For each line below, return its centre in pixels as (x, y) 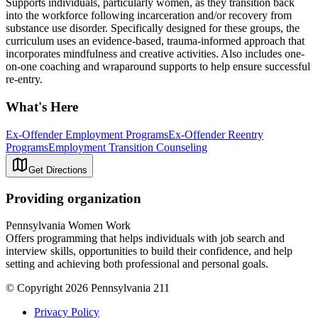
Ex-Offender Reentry (216, 134)
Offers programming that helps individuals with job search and (145, 238)
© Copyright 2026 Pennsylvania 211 (88, 288)
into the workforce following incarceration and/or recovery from (149, 16)
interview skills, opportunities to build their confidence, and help (149, 251)
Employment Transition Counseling (128, 147)
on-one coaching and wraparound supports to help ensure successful (158, 67)
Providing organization (73, 198)
